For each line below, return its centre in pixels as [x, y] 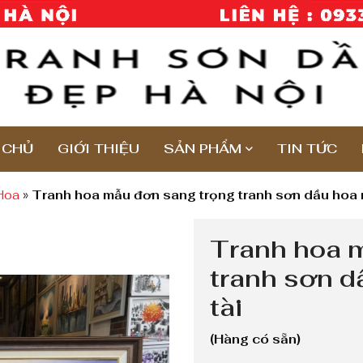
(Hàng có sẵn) [255, 339]
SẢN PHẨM [202, 148]
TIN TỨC [307, 148]
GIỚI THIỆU [98, 148]
